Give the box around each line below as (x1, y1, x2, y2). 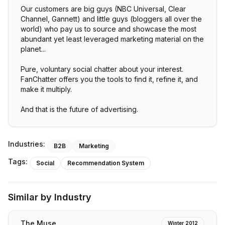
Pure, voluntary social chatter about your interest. (21, 65, 183, 73)
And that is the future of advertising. (21, 105, 138, 114)
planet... (21, 45, 46, 53)
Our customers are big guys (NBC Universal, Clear (21, 5, 186, 13)
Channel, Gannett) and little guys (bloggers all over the (21, 15, 202, 23)
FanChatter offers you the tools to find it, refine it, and (21, 75, 198, 83)
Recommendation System (67, 159, 144, 167)
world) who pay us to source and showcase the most (21, 25, 196, 33)
